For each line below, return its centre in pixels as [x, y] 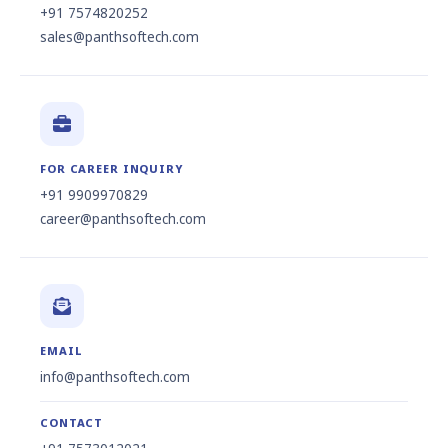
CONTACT [72, 423]
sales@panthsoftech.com [119, 37]
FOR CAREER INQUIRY [111, 169]
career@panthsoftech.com [123, 219]
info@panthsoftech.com [115, 377]
